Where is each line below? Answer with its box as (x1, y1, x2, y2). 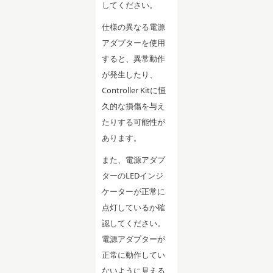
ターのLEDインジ (102, 169, 164, 181)
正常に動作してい (102, 249, 166, 260)
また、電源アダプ (102, 154, 166, 165)
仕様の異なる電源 (102, 21, 166, 32)
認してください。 (102, 217, 166, 229)
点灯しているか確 (102, 201, 166, 213)
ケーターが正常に (102, 185, 166, 197)
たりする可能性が (102, 116, 166, 127)
